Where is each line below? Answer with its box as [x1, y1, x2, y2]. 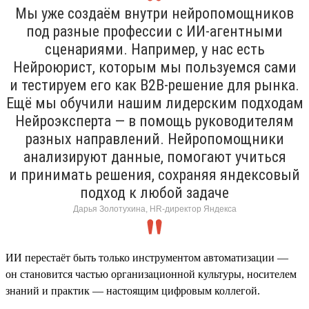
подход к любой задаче [80, 183, 229, 201]
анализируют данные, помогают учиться [23, 148, 286, 166]
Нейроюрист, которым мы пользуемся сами [12, 58, 297, 76]
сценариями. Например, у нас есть [44, 40, 265, 58]
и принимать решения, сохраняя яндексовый [9, 166, 300, 183]
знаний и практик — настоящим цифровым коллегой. [6, 284, 260, 297]
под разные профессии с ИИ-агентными [26, 22, 283, 40]
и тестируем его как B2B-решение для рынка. [10, 76, 299, 94]
